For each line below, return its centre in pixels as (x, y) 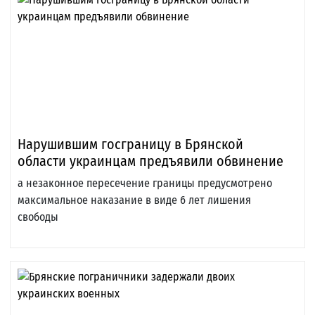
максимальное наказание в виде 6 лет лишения (134, 200)
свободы (38, 217)
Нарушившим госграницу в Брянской (130, 144)
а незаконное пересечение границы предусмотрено (145, 184)
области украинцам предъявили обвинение (150, 161)
